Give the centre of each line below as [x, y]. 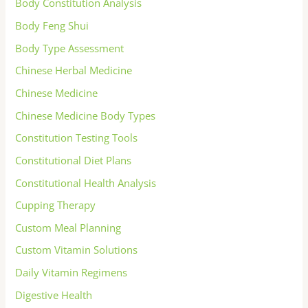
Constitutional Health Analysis [86, 183]
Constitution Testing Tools [77, 138]
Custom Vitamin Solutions [77, 250]
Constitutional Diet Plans [74, 160]
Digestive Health [54, 295]
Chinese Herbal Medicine [74, 70]
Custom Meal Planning [68, 227]
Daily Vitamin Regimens [71, 273]
